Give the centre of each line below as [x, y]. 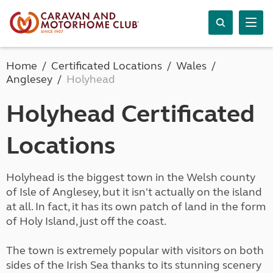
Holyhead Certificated [130, 114]
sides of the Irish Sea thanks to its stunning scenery [134, 265]
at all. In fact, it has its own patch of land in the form [136, 207]
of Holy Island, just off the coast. [86, 221]
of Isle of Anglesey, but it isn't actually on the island [134, 192]
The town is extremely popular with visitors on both [135, 250]
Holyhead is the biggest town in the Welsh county [131, 177]
